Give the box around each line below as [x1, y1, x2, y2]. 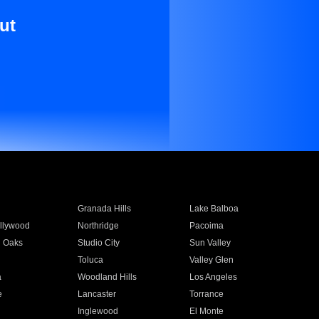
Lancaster [77, 289, 116, 299]
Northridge [77, 221, 119, 231]
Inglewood [77, 306, 118, 316]
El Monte [189, 306, 224, 316]
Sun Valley [189, 238, 231, 248]
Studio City [77, 238, 120, 248]
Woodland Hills [77, 272, 137, 282]
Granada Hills [77, 204, 131, 214]
